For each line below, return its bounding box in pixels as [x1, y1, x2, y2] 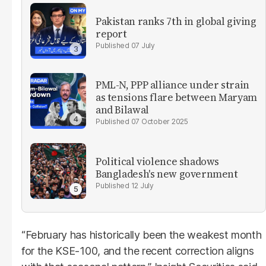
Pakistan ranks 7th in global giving [96, 14, 256, 28]
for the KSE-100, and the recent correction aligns [21, 244, 254, 257]
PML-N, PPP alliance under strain [96, 78, 249, 93]
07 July [131, 40, 155, 50]
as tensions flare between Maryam [96, 90, 257, 105]
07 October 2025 [131, 117, 189, 126]
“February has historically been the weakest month [21, 228, 262, 241]
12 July [131, 180, 154, 190]
